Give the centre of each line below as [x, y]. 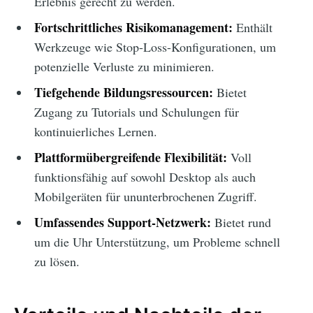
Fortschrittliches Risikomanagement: [133, 28]
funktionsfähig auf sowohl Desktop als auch [145, 177]
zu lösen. [57, 262]
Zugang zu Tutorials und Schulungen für [136, 112]
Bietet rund [241, 223]
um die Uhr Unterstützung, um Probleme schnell [157, 242]
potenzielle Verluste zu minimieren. [124, 67]
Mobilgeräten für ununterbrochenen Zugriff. [145, 197]
